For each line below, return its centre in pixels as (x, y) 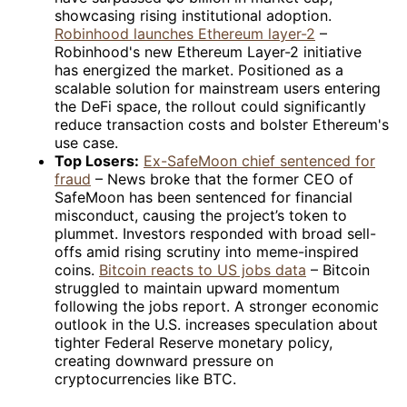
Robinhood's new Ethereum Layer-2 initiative (208, 51)
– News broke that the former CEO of (222, 179)
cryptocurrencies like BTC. (145, 378)
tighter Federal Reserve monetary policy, (194, 342)
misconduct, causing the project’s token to (201, 215)
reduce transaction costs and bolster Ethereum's (222, 124)
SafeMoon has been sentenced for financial (203, 197)
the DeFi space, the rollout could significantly (210, 106)
